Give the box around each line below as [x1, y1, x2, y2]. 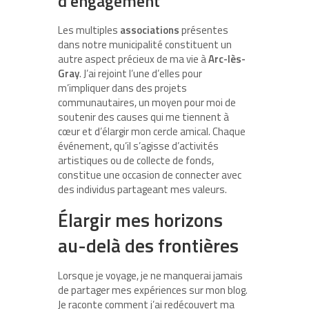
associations [120, 21, 179, 38]
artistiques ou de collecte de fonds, [58, 152, 214, 168]
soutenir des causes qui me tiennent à [58, 108, 229, 125]
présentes [179, 21, 228, 38]
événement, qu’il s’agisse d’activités [58, 137, 219, 154]
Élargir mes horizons [58, 205, 223, 234]
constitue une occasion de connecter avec [58, 166, 241, 183]
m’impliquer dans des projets [58, 79, 187, 96]
